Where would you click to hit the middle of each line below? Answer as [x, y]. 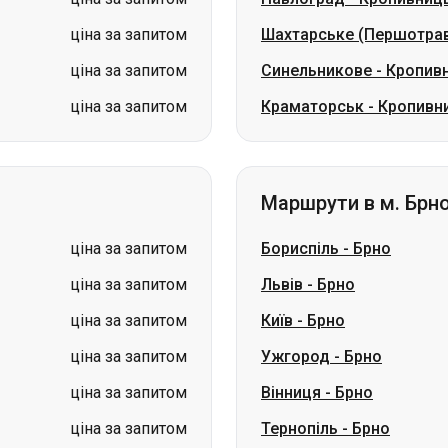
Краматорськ [312, 106]
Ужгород [295, 356]
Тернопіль [299, 428]
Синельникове [316, 70]
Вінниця [291, 392]
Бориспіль [300, 248]
